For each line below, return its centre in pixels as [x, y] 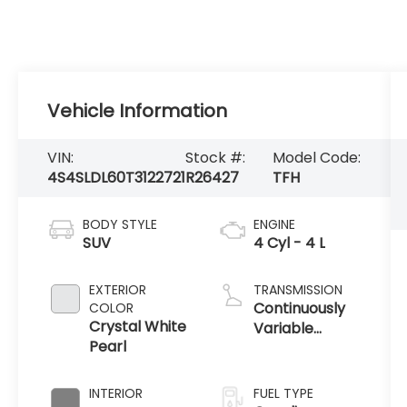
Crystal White [138, 326]
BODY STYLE [120, 224]
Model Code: [317, 158]
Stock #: [216, 158]
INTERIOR [116, 393]
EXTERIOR [118, 289]
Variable [283, 328]
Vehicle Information [138, 111]
